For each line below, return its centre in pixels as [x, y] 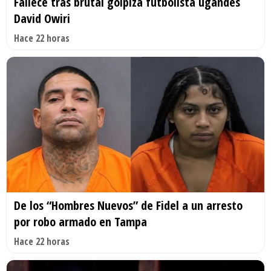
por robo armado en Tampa [80, 221]
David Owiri [42, 19]
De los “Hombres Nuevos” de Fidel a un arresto [128, 205]
